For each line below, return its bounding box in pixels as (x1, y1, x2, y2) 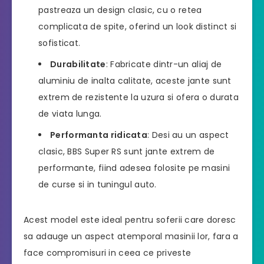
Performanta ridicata (50, 129, 147, 141)
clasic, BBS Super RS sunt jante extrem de (38, 146, 215, 158)
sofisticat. (38, 37, 81, 49)
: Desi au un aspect (147, 129, 229, 141)
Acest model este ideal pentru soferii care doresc (24, 214, 236, 226)
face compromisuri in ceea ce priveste (24, 247, 192, 259)
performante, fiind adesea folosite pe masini (38, 162, 230, 174)
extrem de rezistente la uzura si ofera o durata (38, 91, 239, 104)
